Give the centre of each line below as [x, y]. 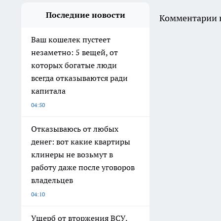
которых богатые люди [74, 65]
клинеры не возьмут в [72, 155]
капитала [48, 91]
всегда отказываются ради [79, 78]
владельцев [52, 180]
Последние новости [85, 15]
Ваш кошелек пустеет [71, 40]
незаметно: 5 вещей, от [74, 53]
